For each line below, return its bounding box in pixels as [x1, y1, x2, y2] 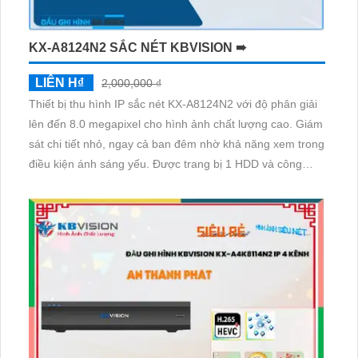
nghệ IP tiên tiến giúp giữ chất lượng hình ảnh [29, 177, 261, 191]
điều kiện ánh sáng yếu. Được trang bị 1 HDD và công [29, 157, 153, 171]
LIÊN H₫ [35, 76, 84, 90]
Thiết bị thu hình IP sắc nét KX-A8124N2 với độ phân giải [29, 97, 317, 111]
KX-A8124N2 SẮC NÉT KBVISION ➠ [29, 41, 246, 55]
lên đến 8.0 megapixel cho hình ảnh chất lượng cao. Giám [29, 117, 296, 131]
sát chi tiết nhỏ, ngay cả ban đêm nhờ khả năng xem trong [29, 137, 324, 151]
